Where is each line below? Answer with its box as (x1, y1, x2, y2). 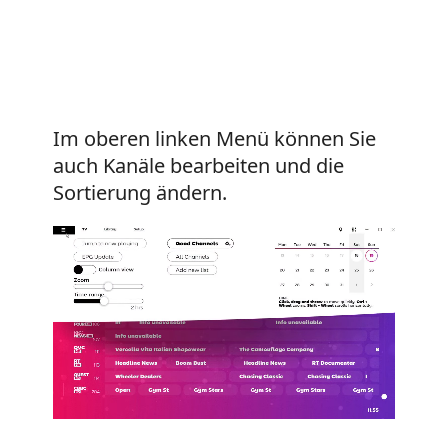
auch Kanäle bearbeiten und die (52, 152, 344, 180)
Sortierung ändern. (52, 179, 227, 207)
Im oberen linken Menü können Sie (52, 125, 376, 153)
